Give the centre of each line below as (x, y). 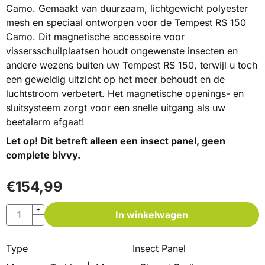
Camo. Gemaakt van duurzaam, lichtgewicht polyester (127, 9)
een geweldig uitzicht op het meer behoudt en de (115, 80)
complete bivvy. (43, 155)
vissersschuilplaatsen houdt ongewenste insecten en (122, 51)
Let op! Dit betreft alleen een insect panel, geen (116, 141)
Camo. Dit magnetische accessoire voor (95, 37)
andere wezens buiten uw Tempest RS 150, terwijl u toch (132, 65)
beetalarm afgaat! (45, 122)
